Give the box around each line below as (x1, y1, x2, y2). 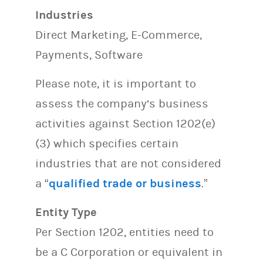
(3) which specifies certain (35, 136, 178, 150)
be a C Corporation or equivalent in (35, 245, 222, 259)
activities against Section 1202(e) (35, 116, 215, 130)
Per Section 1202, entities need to (35, 225, 214, 239)
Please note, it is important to (35, 76, 196, 90)
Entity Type (35, 205, 97, 219)
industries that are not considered (35, 156, 221, 170)
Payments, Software (35, 48, 143, 62)
